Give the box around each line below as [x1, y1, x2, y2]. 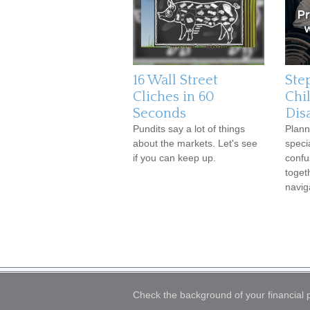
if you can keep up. [133, 152, 216, 163]
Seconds [133, 105, 186, 121]
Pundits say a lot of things [133, 122, 245, 134]
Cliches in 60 [133, 89, 215, 104]
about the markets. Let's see [133, 137, 257, 149]
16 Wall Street [133, 72, 218, 88]
